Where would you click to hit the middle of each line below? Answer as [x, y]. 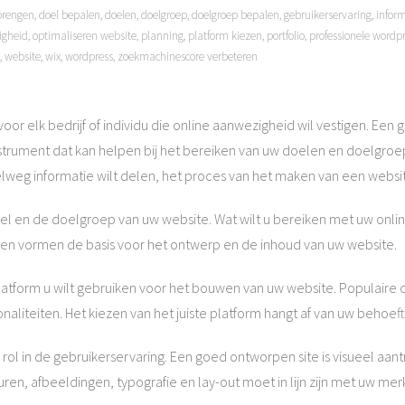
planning [162, 36]
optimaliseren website [85, 36]
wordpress [89, 57]
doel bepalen [70, 15]
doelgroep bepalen [235, 15]
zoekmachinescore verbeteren [188, 57]
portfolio [286, 36]
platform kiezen [225, 36]
